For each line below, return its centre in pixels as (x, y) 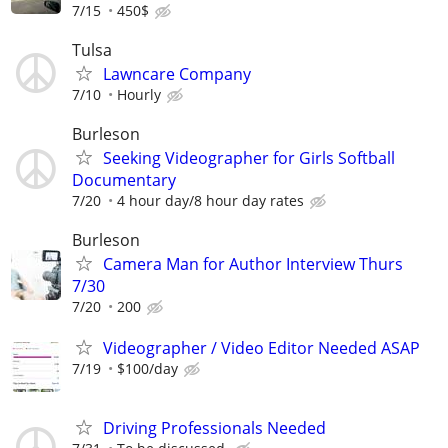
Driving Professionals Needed (214, 427)
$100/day (147, 369)
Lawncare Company (177, 73)
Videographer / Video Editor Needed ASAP (261, 348)
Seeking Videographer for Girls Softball (249, 158)
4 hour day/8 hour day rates (210, 201)
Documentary (124, 180)
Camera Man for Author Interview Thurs (253, 264)
